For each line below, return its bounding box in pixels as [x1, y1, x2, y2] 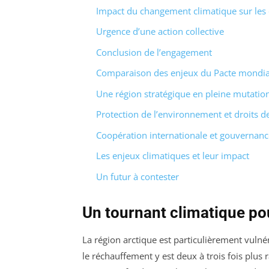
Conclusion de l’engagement [95, 46, 212, 58]
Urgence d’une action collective [95, 25, 224, 38]
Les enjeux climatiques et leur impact [95, 150, 249, 162]
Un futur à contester [95, 170, 179, 183]
